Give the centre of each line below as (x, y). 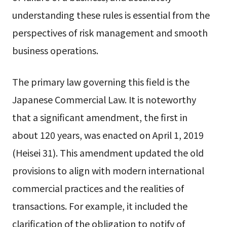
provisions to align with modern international (108, 171)
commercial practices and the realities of (98, 188)
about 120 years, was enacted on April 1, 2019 (108, 135)
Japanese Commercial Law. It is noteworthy (104, 100)
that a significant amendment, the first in (100, 117)
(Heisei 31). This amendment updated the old (108, 153)
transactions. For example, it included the (100, 206)
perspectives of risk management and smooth (110, 33)
